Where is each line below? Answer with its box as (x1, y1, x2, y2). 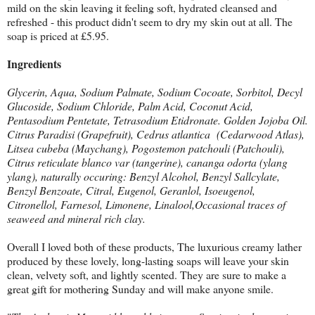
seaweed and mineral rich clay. (7, 211, 146, 226)
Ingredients (7, 56, 61, 72)
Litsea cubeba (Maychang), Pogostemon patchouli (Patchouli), (7, 141, 285, 156)
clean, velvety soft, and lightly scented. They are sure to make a (7, 267, 286, 283)
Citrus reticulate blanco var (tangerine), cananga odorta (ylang (7, 155, 288, 170)
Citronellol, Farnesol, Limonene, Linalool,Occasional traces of (7, 197, 285, 212)
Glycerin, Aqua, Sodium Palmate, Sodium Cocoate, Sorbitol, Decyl (7, 84, 302, 100)
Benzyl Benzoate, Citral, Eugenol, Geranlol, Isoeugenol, (7, 183, 255, 198)
